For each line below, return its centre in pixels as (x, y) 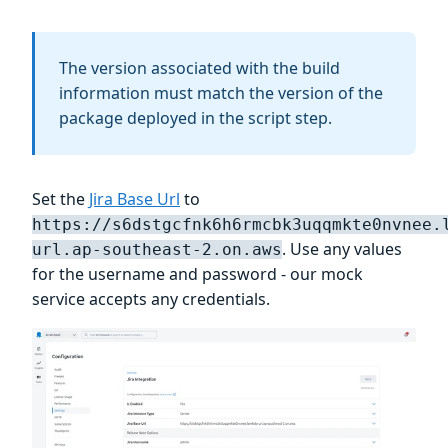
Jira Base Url (134, 199)
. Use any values (342, 249)
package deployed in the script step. (195, 118)
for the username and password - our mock (197, 274)
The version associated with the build (199, 68)
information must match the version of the (221, 93)
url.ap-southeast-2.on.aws (157, 250)
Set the (60, 199)
